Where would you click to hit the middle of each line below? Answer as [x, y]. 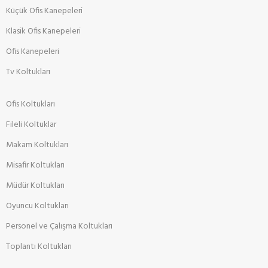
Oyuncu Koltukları [37, 206]
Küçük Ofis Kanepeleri [44, 11]
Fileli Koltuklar [31, 124]
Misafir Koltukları [35, 165]
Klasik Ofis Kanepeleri [43, 31]
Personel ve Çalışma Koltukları [59, 226]
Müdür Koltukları [35, 185]
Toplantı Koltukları [39, 246]
